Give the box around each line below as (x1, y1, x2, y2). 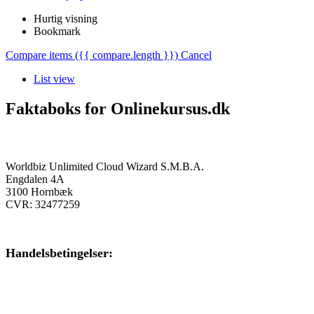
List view (34, 72, 75, 85)
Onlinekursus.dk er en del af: (6, 132, 144, 145)
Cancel (181, 48, 212, 61)
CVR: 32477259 (6, 198, 80, 211)
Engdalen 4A (6, 173, 64, 186)
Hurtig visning (34, 12, 97, 25)
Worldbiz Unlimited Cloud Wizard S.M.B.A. (6, 161, 204, 173)
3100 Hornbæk (6, 186, 73, 198)
